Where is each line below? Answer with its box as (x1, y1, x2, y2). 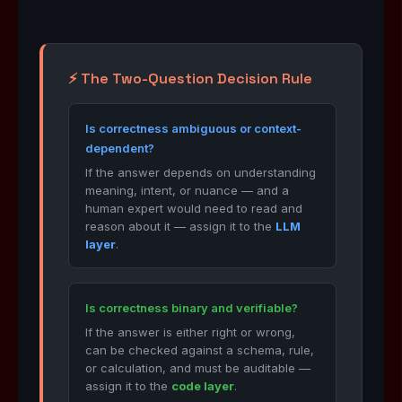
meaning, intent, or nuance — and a (85, 183, 289, 197)
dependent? (85, 141, 154, 155)
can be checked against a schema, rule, (85, 343, 314, 357)
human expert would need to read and (85, 201, 302, 215)
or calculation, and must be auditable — (85, 361, 310, 375)
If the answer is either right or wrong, (85, 325, 295, 339)
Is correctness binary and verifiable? (85, 301, 298, 315)
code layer (171, 379, 234, 393)
